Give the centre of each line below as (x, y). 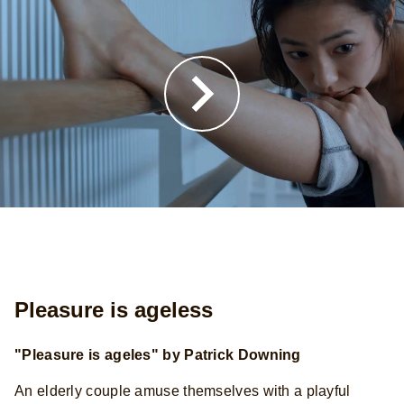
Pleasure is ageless (114, 309)
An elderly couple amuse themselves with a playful (183, 390)
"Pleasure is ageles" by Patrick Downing (158, 354)
